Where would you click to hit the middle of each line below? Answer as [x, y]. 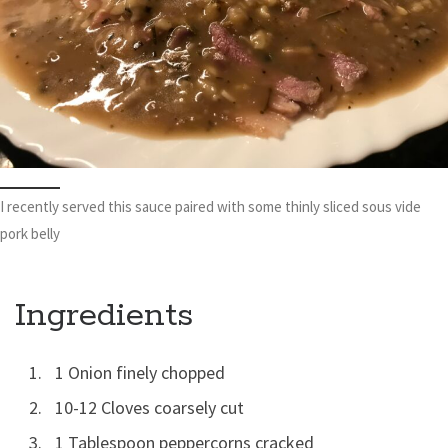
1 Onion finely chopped [140, 373]
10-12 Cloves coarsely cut [149, 408]
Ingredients [104, 316]
